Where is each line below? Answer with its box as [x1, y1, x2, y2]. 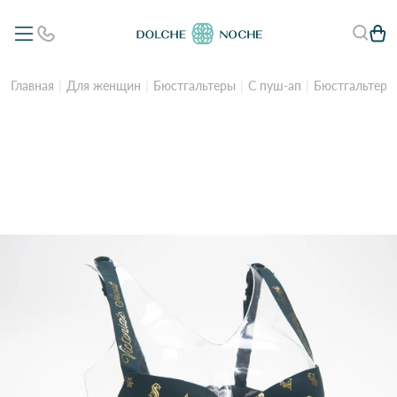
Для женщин [66, 78, 141, 93]
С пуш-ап [248, 78, 301, 93]
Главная [11, 78, 54, 93]
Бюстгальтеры [153, 78, 236, 93]
